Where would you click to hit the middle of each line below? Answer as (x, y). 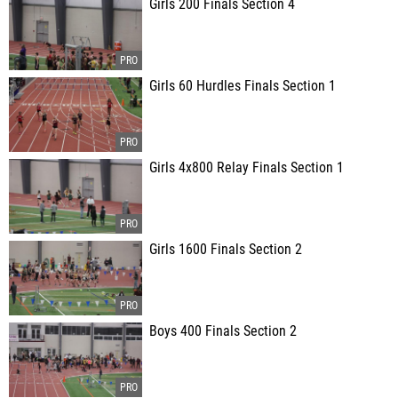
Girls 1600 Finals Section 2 (226, 250)
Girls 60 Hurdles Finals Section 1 (243, 86)
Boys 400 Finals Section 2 (223, 331)
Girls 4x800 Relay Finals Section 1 (247, 168)
